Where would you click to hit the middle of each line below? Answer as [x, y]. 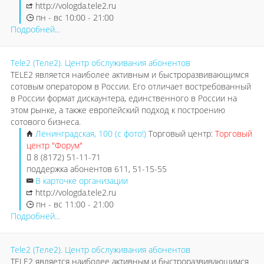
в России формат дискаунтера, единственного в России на [124, 98]
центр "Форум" [55, 145]
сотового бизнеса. [46, 122]
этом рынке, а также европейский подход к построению [118, 110]
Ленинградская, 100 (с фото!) [92, 133]
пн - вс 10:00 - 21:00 [74, 17]
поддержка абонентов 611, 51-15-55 [97, 169]
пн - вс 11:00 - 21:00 [74, 204]
